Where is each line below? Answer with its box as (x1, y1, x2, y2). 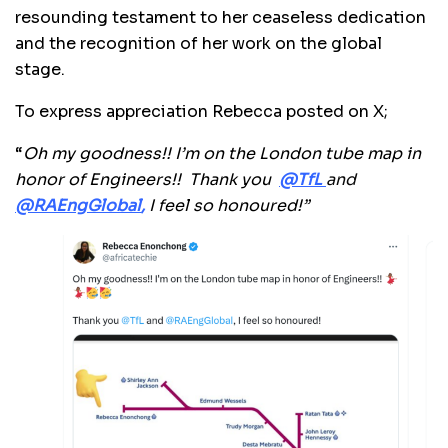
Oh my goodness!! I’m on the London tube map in (23, 143, 421, 165)
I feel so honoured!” (145, 195, 313, 217)
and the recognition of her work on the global (15, 33, 382, 55)
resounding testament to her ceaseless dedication (15, 7, 426, 29)
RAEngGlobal (33, 195, 141, 217)
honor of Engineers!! (15, 169, 185, 191)
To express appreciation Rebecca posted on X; (15, 101, 388, 123)
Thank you (185, 169, 271, 191)
